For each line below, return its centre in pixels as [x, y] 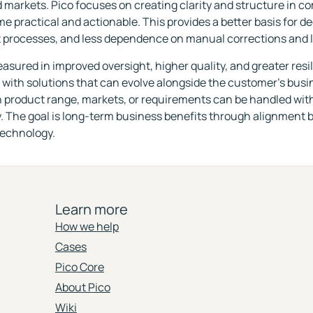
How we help [87, 226]
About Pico [82, 287]
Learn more [91, 209]
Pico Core [79, 267]
